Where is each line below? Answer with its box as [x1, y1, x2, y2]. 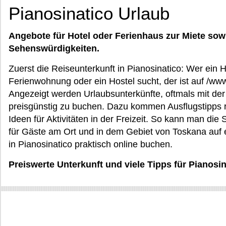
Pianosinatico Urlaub [9, 4, 169, 23]
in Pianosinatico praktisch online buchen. [9, 139, 173, 149]
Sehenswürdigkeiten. [9, 43, 99, 53]
